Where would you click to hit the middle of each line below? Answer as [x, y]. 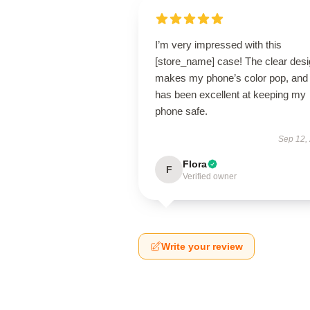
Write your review [202, 246]
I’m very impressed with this [218, 45]
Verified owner [210, 176]
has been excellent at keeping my [230, 94]
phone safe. [181, 111]
